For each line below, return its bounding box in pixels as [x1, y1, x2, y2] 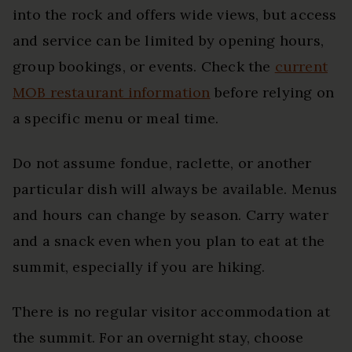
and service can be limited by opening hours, [13, 31, 324, 50]
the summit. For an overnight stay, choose [13, 328, 304, 347]
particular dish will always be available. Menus [13, 180, 338, 199]
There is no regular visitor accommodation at [13, 302, 330, 321]
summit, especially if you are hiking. [13, 258, 266, 277]
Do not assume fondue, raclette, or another [13, 154, 312, 173]
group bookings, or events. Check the [13, 57, 275, 76]
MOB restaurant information [13, 83, 211, 102]
